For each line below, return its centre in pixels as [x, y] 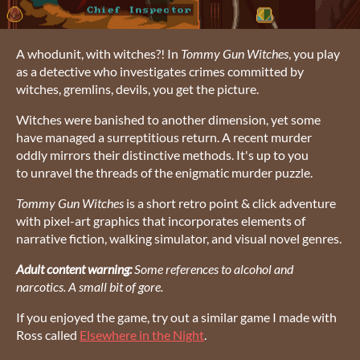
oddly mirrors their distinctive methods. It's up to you [162, 155]
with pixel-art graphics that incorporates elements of [161, 221]
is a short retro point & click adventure [230, 203]
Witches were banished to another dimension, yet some [168, 120]
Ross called [48, 335]
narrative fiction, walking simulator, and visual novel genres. [179, 239]
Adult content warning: [74, 269]
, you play [314, 54]
